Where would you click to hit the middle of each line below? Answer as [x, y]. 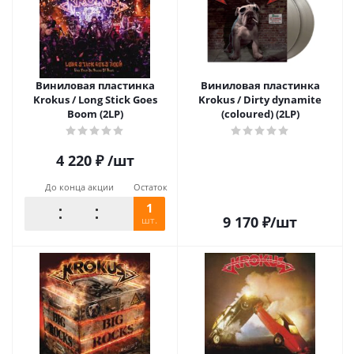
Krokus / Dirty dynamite [260, 100]
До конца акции [79, 187]
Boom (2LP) [95, 114]
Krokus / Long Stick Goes [95, 100]
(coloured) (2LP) [260, 114]
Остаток [151, 187]
